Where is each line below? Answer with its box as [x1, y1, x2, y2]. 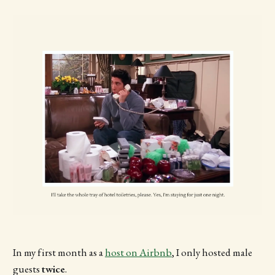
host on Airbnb [104, 246, 172, 260]
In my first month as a [12, 246, 105, 260]
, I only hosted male [171, 246, 252, 260]
